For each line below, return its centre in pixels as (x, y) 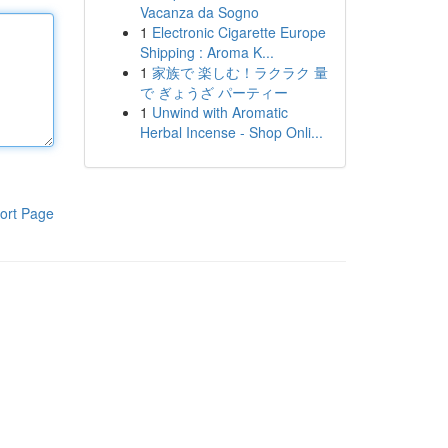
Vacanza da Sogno (199, 12)
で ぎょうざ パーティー (213, 92)
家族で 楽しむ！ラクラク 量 (239, 72)
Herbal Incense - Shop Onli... (231, 132)
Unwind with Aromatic (219, 112)
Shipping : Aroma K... (206, 52)
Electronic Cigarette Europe (238, 32)
